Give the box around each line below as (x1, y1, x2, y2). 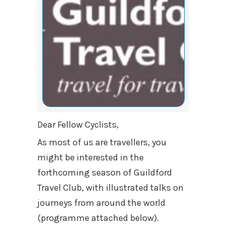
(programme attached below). (37, 212, 159, 223)
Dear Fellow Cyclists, (37, 119, 119, 130)
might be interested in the (37, 152, 144, 163)
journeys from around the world (37, 197, 165, 208)
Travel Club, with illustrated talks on (37, 182, 184, 193)
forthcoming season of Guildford (37, 167, 172, 178)
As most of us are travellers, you (37, 137, 166, 148)
